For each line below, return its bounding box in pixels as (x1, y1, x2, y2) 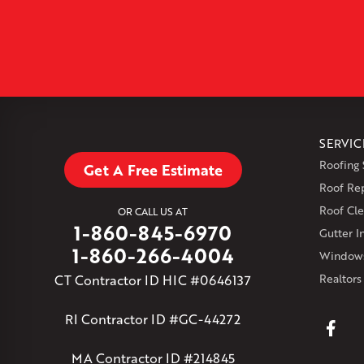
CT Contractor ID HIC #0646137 (54, 271, 252, 290)
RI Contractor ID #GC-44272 (65, 310, 241, 329)
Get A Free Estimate (83, 159, 223, 181)
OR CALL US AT (118, 204, 188, 219)
